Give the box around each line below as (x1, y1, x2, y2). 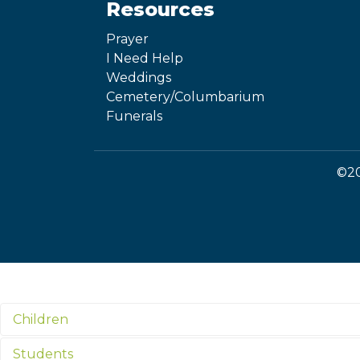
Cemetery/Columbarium (106, 89, 264, 105)
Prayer (106, 31, 149, 47)
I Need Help (106, 51, 183, 67)
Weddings (106, 70, 171, 86)
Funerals (106, 108, 162, 125)
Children (13, 312, 68, 328)
